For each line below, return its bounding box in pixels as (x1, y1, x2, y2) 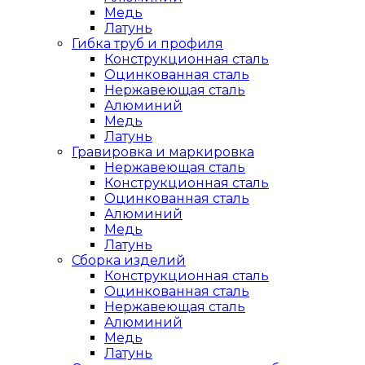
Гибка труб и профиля (72, 36, 223, 51)
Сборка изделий (72, 253, 186, 268)
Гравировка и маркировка (72, 144, 254, 160)
